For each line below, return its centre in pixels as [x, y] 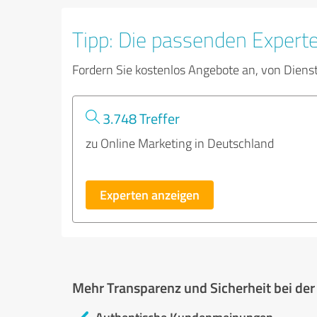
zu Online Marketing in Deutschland [180, 143]
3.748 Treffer [140, 118]
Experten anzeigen [150, 195]
